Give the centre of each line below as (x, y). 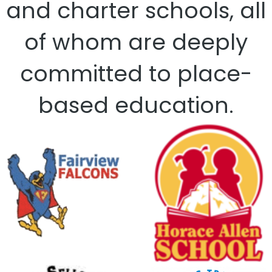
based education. (136, 105)
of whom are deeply (136, 42)
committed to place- (136, 74)
